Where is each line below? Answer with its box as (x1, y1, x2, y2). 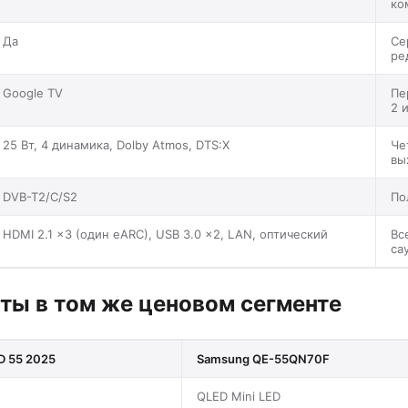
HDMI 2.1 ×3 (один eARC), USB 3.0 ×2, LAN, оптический (3, 226, 328, 241)
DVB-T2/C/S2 (3, 189, 77, 204)
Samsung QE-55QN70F (197, 351, 330, 366)
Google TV (3, 85, 63, 100)
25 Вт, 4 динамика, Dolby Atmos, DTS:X (3, 137, 229, 152)
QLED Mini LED (197, 388, 280, 403)
